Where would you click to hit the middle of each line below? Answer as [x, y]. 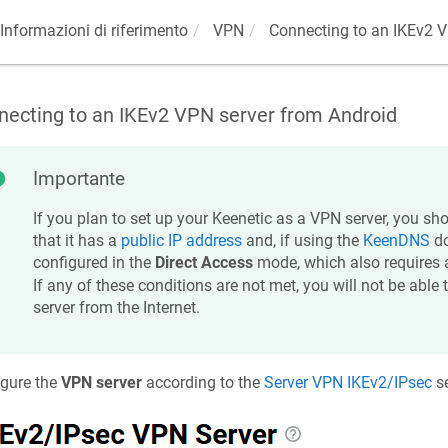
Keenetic [241, 219]
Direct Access [203, 263]
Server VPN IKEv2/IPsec [347, 382]
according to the [202, 382]
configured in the [93, 263]
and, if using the [302, 241]
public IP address [181, 241]
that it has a [76, 241]
